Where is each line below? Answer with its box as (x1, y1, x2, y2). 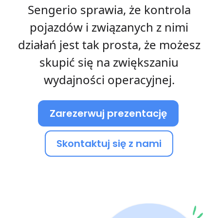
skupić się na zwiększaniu (39, 54, 179, 70)
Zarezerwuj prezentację (49, 106, 167, 120)
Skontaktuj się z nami (56, 136, 162, 150)
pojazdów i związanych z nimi (30, 18, 188, 35)
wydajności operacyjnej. (43, 71, 175, 88)
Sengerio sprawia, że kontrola (27, 1, 191, 18)
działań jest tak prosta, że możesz (18, 36, 200, 53)
